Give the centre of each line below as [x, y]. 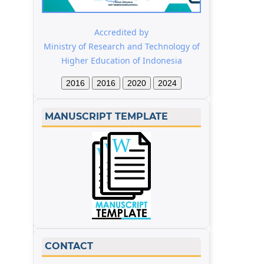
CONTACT [69, 246]
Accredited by [121, 32]
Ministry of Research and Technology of [121, 47]
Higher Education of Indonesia [121, 61]
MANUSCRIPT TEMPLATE [106, 117]
